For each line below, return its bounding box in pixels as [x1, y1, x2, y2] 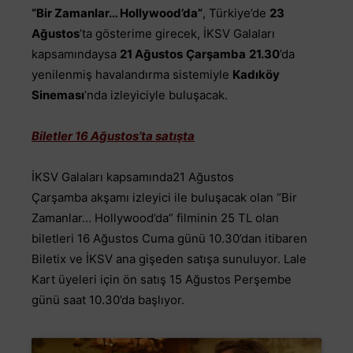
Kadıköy [232, 67, 280, 83]
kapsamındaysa [32, 46, 120, 62]
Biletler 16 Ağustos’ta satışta [32, 128, 195, 144]
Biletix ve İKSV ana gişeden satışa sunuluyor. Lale [32, 251, 307, 267]
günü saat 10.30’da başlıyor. [32, 292, 184, 308]
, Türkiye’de [203, 6, 269, 21]
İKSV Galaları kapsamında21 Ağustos [32, 169, 234, 185]
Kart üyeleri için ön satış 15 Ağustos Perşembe [32, 272, 292, 288]
